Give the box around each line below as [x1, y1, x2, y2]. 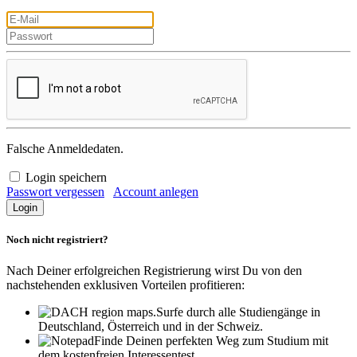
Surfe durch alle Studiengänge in [156, 304, 320, 319]
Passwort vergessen [6, 184, 104, 198]
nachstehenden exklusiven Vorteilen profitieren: [6, 277, 245, 292]
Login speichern [25, 170, 107, 184]
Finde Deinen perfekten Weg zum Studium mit [94, 333, 328, 347]
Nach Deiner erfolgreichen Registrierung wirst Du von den [6, 263, 302, 277]
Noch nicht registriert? [6, 233, 108, 245]
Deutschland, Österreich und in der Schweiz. [38, 319, 263, 333]
